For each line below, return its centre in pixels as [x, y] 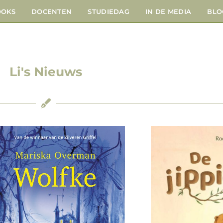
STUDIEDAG [109, 11]
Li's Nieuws [46, 72]
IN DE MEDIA [168, 11]
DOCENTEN [52, 11]
